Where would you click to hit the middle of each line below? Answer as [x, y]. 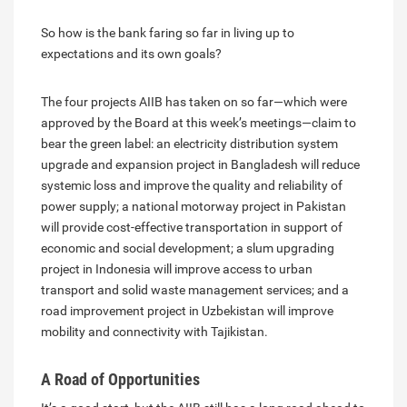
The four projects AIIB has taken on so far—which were [194, 101]
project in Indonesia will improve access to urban [177, 268]
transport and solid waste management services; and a [195, 289]
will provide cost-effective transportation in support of [192, 227]
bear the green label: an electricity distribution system [189, 143]
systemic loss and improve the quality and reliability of [192, 185]
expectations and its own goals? [131, 53]
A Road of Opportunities [120, 379]
